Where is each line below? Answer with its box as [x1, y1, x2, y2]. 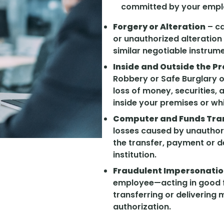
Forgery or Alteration [113, 21, 205, 33]
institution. [113, 149, 156, 161]
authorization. [113, 201, 171, 213]
